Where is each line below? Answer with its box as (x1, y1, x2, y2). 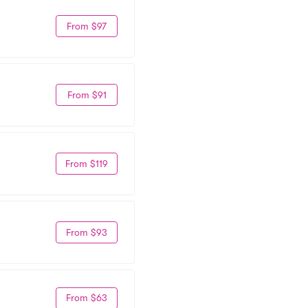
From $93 (66, 226, 107, 238)
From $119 (65, 157, 108, 169)
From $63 (66, 292, 107, 303)
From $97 (67, 20, 107, 32)
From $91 (67, 89, 107, 100)
